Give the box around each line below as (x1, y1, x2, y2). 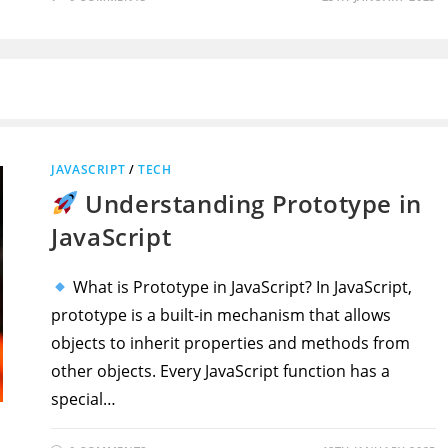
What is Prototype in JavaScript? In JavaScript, (69, 276, 413, 298)
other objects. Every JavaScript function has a (51, 360, 391, 382)
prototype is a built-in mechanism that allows (51, 304, 392, 326)
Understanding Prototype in (78, 187, 422, 220)
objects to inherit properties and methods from (51, 332, 411, 354)
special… (51, 388, 117, 410)
